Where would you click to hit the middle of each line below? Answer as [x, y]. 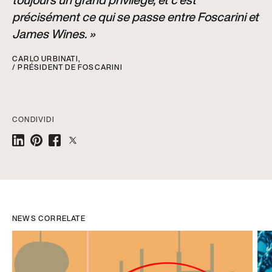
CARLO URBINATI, [46, 58]
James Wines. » [54, 33]
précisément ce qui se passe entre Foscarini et [135, 16]
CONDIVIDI [33, 119]
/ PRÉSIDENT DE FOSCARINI [67, 67]
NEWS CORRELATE [49, 218]
